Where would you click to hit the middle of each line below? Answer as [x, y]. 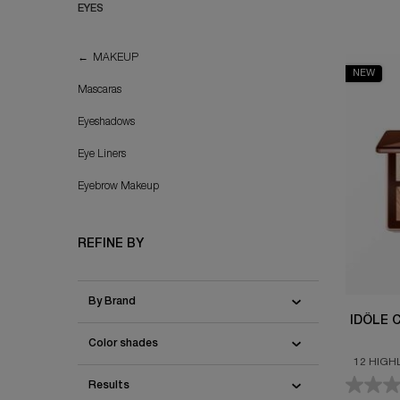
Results [109, 385]
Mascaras [100, 89]
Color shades [123, 343]
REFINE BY [111, 244]
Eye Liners [102, 154]
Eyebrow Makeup [118, 186]
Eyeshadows [106, 121]
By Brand [112, 301]
